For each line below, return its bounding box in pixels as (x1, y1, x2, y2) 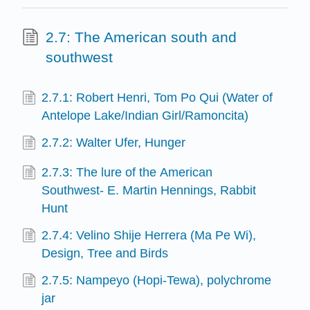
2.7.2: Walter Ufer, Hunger (42, 135, 186, 149)
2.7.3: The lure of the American (42, 165, 213, 179)
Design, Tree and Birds (42, 246, 169, 261)
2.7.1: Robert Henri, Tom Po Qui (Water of (42, 90, 273, 104)
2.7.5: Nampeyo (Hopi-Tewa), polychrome (42, 273, 272, 288)
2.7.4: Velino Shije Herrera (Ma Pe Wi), (42, 228, 257, 243)
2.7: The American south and (45, 28, 237, 45)
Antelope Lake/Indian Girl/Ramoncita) (42, 108, 249, 122)
